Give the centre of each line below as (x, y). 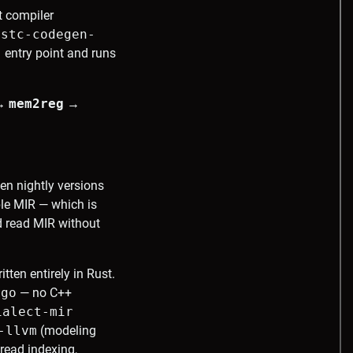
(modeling (67, 331)
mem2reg (36, 104)
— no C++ (44, 293)
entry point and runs (59, 54)
